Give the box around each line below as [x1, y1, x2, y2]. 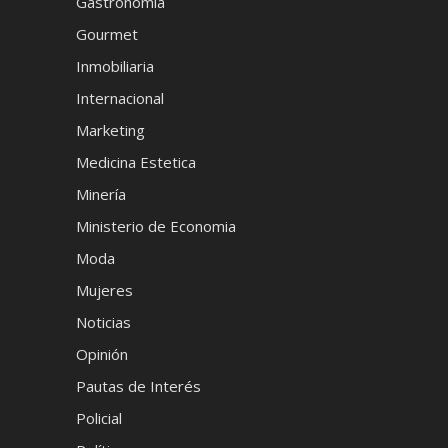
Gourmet [75, 24, 138, 44]
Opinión [75, 344, 128, 364]
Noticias [75, 312, 131, 332]
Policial [75, 408, 122, 428]
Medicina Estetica [75, 152, 196, 172]
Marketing [75, 120, 145, 140]
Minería [75, 184, 126, 204]
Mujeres [75, 280, 133, 300]
